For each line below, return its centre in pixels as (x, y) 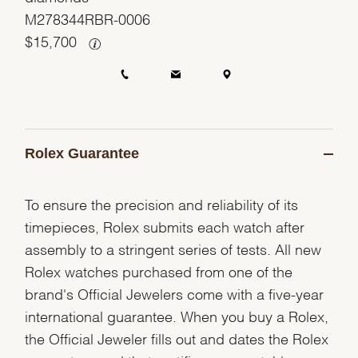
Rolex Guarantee (82, 154)
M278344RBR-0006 (88, 18)
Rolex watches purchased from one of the (159, 270)
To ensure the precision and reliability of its (162, 203)
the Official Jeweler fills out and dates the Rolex (177, 337)
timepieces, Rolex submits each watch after (165, 225)
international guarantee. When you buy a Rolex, (177, 315)
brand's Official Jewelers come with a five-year (175, 292)
